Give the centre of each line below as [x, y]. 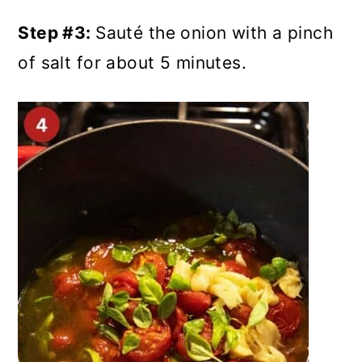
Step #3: [57, 33]
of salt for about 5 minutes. [133, 63]
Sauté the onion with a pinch [214, 33]
